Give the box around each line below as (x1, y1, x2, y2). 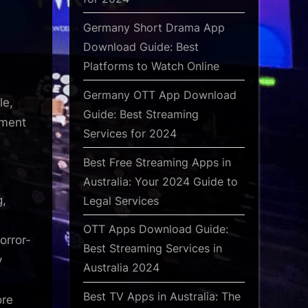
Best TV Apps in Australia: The (83, 289, 241, 304)
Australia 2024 (83, 261, 159, 275)
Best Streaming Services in (83, 241, 222, 256)
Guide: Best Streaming (83, 107, 199, 121)
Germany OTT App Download (83, 87, 236, 102)
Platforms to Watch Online (83, 58, 219, 73)
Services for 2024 (83, 126, 177, 140)
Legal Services (83, 193, 159, 208)
